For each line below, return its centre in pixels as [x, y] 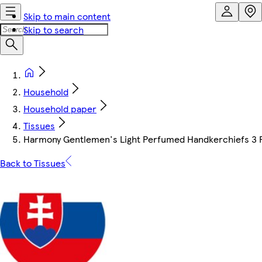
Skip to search [54, 30]
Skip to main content [67, 16]
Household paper [60, 108]
